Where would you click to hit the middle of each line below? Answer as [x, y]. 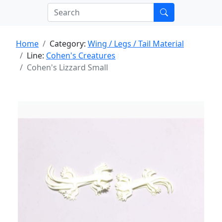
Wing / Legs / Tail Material [136, 44]
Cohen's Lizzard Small [67, 67]
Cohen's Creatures [81, 55]
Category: [69, 44]
